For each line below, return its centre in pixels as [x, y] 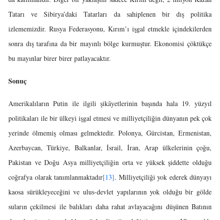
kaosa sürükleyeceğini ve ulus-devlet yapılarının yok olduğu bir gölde [110, 192]
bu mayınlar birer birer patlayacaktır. [60, 58]
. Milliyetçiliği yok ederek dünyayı [163, 177]
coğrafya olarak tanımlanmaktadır [55, 177]
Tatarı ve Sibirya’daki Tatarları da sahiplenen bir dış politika [110, 14]
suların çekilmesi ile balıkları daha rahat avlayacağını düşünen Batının [110, 206]
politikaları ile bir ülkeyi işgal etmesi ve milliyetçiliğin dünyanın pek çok [110, 118]
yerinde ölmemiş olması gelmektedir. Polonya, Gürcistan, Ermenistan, [110, 133]
